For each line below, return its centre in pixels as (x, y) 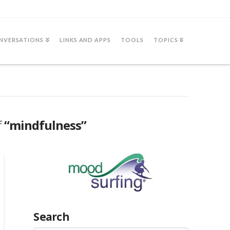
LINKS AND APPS (85, 40)
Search (51, 216)
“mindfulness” (45, 125)
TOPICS (166, 40)
